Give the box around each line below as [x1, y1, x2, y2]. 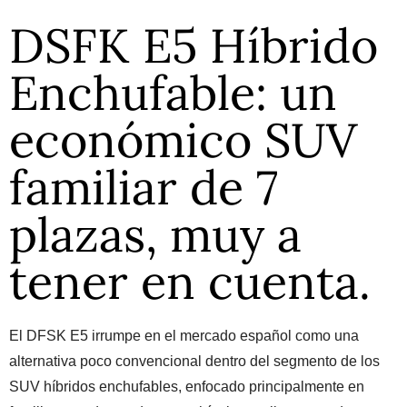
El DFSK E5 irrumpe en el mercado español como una [9, 328, 359, 343]
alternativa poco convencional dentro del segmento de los [9, 353, 380, 369]
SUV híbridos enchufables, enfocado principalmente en [9, 379, 364, 394]
